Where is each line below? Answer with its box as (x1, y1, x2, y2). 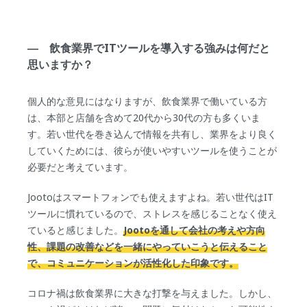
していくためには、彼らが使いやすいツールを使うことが (27, 144, 278, 158)
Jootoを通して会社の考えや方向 (123, 223, 266, 237)
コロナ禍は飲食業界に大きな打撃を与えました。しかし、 (27, 286, 278, 300)
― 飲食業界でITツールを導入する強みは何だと (27, 40, 271, 56)
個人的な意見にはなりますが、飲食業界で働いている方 (27, 95, 268, 108)
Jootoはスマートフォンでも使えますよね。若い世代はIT (27, 191, 274, 204)
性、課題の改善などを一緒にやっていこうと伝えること (27, 240, 268, 254)
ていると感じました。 (27, 223, 124, 237)
